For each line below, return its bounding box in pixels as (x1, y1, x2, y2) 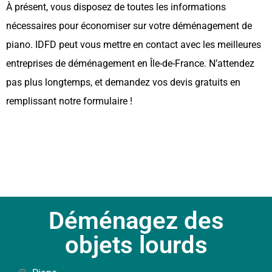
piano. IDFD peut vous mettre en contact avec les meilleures (6, 38, 261, 50)
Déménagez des (48, 206, 224, 235)
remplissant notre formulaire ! (6, 95, 132, 107)
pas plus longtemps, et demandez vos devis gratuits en (6, 76, 240, 88)
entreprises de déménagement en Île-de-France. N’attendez (6, 57, 254, 69)
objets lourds (64, 230, 208, 259)
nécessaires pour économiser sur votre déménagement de (6, 19, 252, 32)
